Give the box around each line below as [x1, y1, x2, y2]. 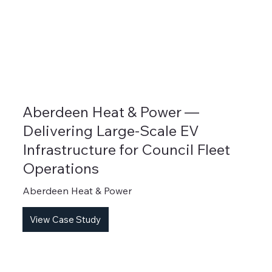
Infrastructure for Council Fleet [22, 140, 230, 159]
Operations [22, 159, 99, 178]
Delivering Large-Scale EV [22, 121, 199, 140]
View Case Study [30, 213, 101, 225]
